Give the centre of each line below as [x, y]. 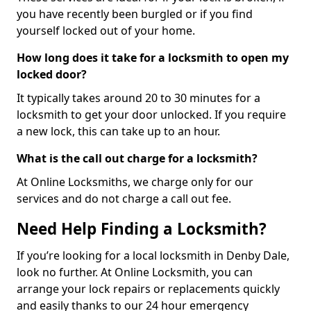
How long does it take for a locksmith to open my [153, 57]
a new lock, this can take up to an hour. [118, 131]
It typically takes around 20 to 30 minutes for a [138, 98]
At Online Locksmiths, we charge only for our [135, 182]
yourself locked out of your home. [106, 30]
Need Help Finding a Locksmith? [142, 228]
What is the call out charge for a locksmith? [137, 158]
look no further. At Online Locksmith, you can [135, 272]
